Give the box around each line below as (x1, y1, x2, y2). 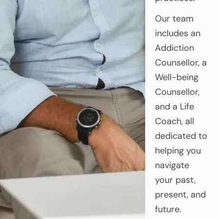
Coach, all (154, 115, 194, 127)
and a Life (154, 100, 194, 112)
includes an (154, 27, 200, 39)
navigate (154, 159, 189, 171)
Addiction (154, 42, 194, 54)
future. (154, 203, 181, 215)
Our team (154, 12, 194, 24)
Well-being (154, 71, 198, 83)
